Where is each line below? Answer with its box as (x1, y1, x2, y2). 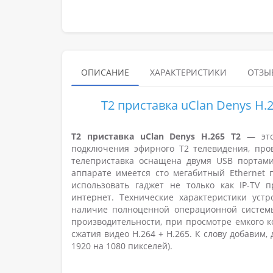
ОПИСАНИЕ (81, 66, 129, 79)
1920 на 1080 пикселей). (71, 240, 175, 252)
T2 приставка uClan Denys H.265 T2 (71, 130, 247, 143)
